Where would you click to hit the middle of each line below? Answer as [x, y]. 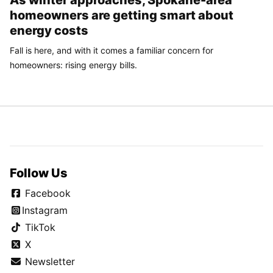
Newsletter [48, 261]
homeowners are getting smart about [122, 15]
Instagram [45, 210]
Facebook [46, 193]
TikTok [39, 227]
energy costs [49, 30]
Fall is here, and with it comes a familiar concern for [112, 50]
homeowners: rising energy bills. [73, 65]
